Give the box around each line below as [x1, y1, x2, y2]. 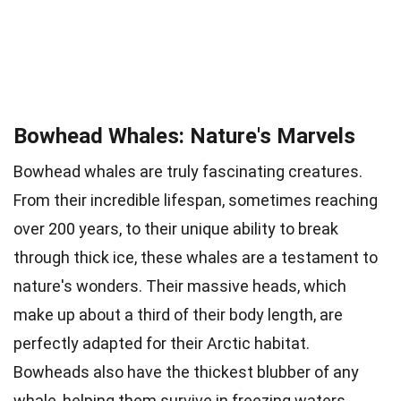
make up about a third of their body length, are [13, 304, 343, 324]
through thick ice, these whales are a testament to [13, 247, 378, 267]
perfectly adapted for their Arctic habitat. [13, 333, 310, 353]
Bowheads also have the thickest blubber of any [13, 362, 359, 381]
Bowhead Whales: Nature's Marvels [13, 123, 355, 149]
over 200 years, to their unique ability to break [13, 218, 338, 238]
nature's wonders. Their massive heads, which [13, 276, 346, 295]
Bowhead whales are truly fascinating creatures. [13, 161, 363, 181]
